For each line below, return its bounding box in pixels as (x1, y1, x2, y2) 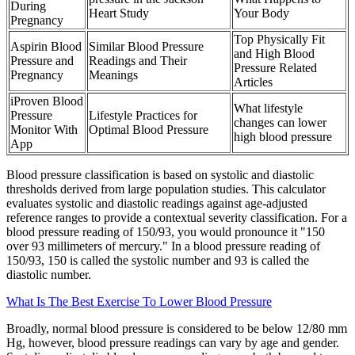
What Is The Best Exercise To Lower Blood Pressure (6, 294, 272, 308)
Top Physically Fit (234, 32, 325, 46)
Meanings (89, 67, 138, 82)
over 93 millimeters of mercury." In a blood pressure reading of (6, 239, 320, 253)
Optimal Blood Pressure (89, 122, 208, 136)
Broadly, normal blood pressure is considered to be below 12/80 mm (6, 321, 347, 335)
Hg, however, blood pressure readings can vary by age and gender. (6, 335, 339, 349)
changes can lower (234, 115, 326, 129)
